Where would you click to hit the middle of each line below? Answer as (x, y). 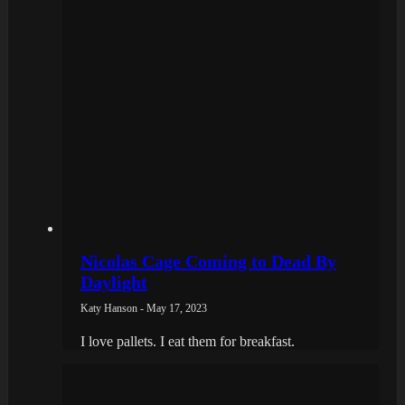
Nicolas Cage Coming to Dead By (208, 261)
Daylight (114, 282)
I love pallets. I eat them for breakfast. (188, 341)
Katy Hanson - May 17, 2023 (144, 308)
